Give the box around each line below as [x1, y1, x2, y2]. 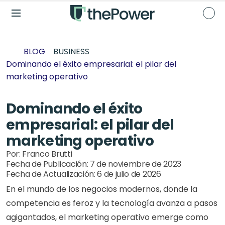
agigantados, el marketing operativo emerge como [6, 211, 208, 223]
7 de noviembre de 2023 [89, 158, 181, 170]
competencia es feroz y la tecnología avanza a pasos [6, 197, 217, 209]
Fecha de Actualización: [6, 168, 97, 180]
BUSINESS [53, 46, 89, 57]
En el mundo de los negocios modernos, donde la [6, 183, 197, 195]
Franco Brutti [22, 148, 72, 160]
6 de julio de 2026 [97, 168, 161, 180]
